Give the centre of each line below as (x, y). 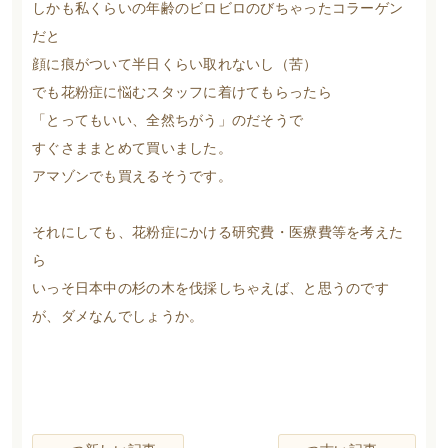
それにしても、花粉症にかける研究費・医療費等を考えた (218, 232)
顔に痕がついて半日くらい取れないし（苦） (175, 64)
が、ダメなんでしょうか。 (118, 316)
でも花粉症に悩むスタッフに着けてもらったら (182, 92)
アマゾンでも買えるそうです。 (132, 176)
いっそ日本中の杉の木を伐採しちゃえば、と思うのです (210, 288)
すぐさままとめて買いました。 (132, 148)
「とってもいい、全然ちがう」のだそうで (168, 120)
